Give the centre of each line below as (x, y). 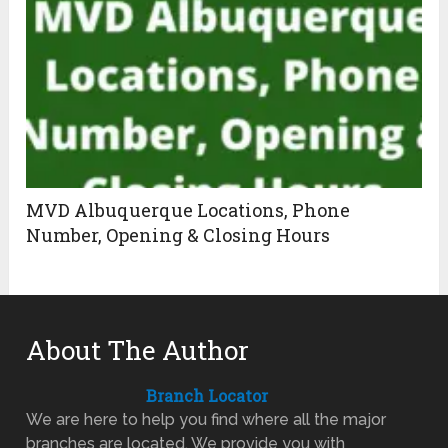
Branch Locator (207, 395)
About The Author (138, 349)
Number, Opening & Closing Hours (178, 234)
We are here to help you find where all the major (206, 419)
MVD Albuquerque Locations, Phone (188, 209)
